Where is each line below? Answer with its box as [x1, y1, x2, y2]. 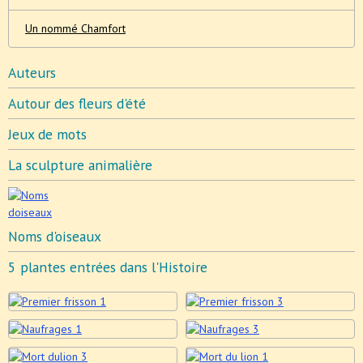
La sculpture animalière [8, 155, 152, 174]
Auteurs [8, 62, 56, 82]
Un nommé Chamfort [25, 20, 126, 36]
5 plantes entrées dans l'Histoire [8, 257, 207, 276]
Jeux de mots [8, 124, 87, 143]
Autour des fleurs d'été [8, 93, 146, 113]
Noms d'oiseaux [8, 226, 101, 246]
